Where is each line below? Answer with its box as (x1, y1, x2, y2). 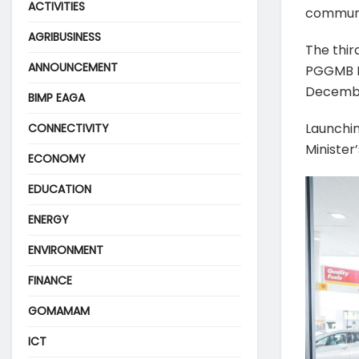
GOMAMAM (28, 302, 90, 319)
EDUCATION (28, 180, 91, 197)
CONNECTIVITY (28, 119, 109, 136)
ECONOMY (28, 150, 86, 167)
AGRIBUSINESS (28, 28, 101, 45)
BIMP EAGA (28, 89, 85, 106)
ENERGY (28, 211, 69, 228)
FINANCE (28, 272, 72, 288)
